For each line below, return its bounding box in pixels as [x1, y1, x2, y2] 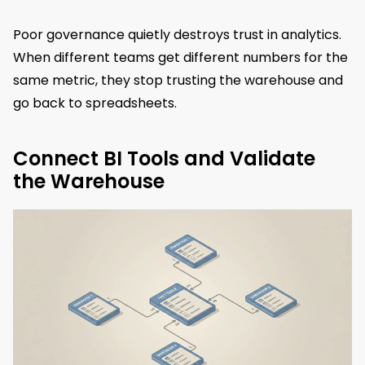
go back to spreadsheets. [13, 94, 177, 113]
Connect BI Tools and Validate [13, 145, 315, 173]
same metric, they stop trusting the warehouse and [13, 71, 343, 90]
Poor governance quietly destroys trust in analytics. [13, 25, 341, 45]
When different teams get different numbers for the [13, 48, 348, 68]
